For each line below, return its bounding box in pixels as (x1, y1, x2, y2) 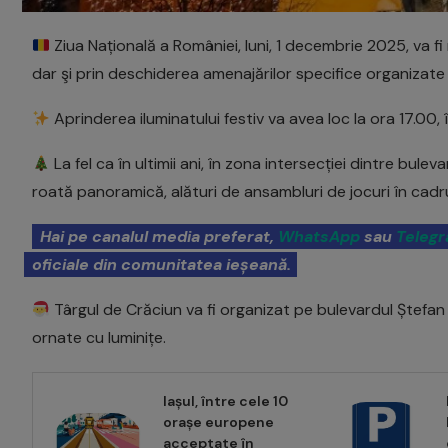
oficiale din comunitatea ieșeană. (32, 254, 291, 276)
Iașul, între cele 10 (163, 392, 288, 411)
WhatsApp (278, 226, 360, 248)
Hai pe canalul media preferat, (40, 226, 278, 248)
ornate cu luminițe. (32, 327, 166, 349)
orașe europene (163, 413, 274, 432)
